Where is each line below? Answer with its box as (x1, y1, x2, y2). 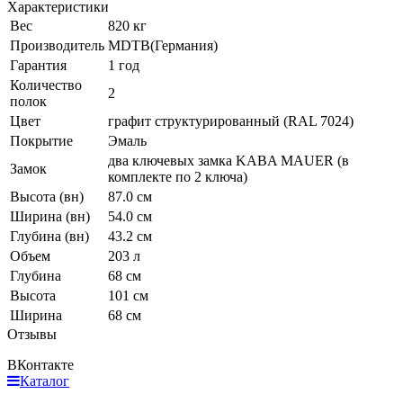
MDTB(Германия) (108, 37, 218, 53)
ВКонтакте (7, 356, 74, 372)
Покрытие (10, 132, 73, 148)
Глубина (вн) (10, 228, 89, 244)
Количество (10, 76, 82, 93)
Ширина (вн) (10, 208, 90, 224)
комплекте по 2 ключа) (108, 168, 247, 184)
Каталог (20, 372, 69, 389)
